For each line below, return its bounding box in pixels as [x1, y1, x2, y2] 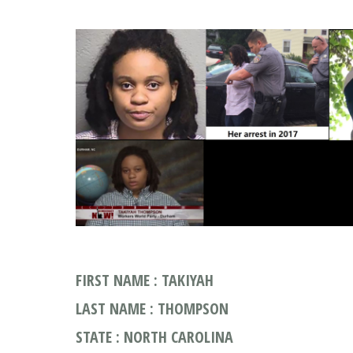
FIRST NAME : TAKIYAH [76, 269, 214, 291]
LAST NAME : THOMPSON [76, 298, 229, 319]
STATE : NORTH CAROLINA [76, 326, 233, 347]
